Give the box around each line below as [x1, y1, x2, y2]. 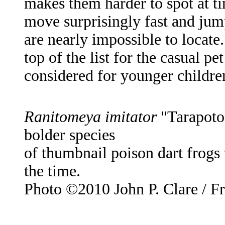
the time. [24, 162, 80, 180]
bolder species [24, 126, 115, 144]
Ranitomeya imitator [24, 108, 157, 126]
